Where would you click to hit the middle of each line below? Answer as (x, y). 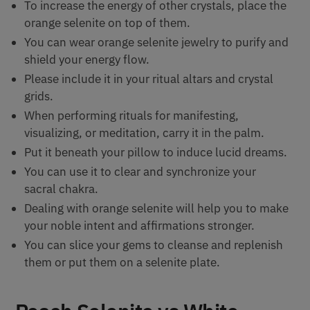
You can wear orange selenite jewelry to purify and (156, 43)
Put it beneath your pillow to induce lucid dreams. (156, 153)
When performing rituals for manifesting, (131, 116)
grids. (39, 97)
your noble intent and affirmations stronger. (139, 226)
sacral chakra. (61, 189)
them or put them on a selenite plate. (122, 263)
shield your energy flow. (87, 60)
